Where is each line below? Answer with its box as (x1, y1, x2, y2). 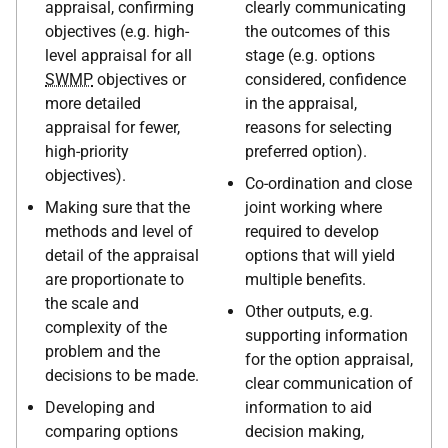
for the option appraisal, (245, 350, 413, 369)
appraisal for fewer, (45, 118, 180, 137)
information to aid (245, 398, 372, 417)
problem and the (45, 342, 160, 361)
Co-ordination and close (245, 174, 412, 193)
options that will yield (245, 246, 395, 265)
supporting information (245, 326, 408, 345)
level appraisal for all (45, 46, 192, 65)
